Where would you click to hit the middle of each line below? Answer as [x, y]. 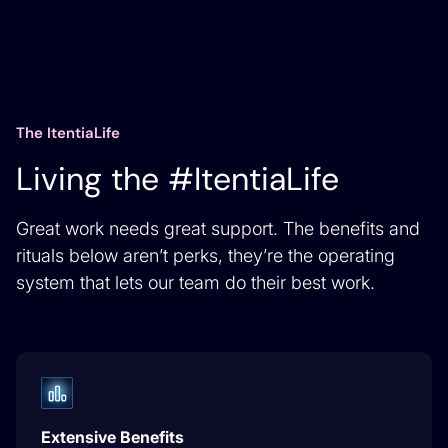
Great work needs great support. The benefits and [218, 228]
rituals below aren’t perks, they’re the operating [205, 255]
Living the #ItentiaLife [177, 178]
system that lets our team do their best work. [195, 282]
